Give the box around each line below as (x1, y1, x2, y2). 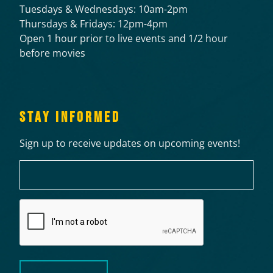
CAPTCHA (19, 199, 68, 214)
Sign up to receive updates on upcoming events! (19, 136, 240, 150)
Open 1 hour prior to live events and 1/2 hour (19, 31, 228, 45)
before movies (19, 46, 85, 60)
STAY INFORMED (19, 108, 121, 126)
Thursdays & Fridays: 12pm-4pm (19, 16, 168, 30)
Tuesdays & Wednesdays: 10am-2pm (19, 2, 188, 16)
